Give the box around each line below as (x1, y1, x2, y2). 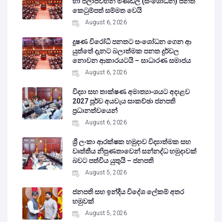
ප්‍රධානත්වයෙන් (72, 107, 118, 115)
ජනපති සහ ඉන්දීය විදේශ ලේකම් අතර (72, 188, 184, 196)
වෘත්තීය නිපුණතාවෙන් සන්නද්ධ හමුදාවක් (72, 147, 197, 156)
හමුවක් (72, 197, 95, 206)
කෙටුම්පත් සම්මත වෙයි (72, 6, 142, 15)
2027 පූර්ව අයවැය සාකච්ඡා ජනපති (72, 97, 176, 106)
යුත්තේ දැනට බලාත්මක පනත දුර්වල (72, 47, 179, 55)
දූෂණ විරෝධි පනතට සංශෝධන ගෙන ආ (72, 38, 192, 46)
